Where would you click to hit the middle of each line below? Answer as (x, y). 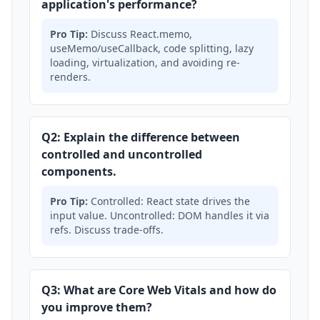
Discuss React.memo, (140, 34)
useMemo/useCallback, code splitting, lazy (152, 48)
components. (79, 171)
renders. (70, 77)
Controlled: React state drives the (169, 201)
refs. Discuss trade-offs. (107, 230)
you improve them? (97, 307)
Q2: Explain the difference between (141, 137)
